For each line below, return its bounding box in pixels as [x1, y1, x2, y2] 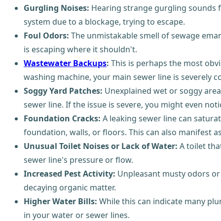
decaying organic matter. [24, 182, 116, 193]
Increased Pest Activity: [24, 168, 115, 179]
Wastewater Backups [24, 57, 107, 69]
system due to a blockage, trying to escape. [24, 16, 185, 27]
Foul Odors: [24, 30, 69, 41]
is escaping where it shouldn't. [24, 43, 137, 55]
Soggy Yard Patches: [24, 85, 103, 96]
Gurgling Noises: [24, 2, 89, 13]
